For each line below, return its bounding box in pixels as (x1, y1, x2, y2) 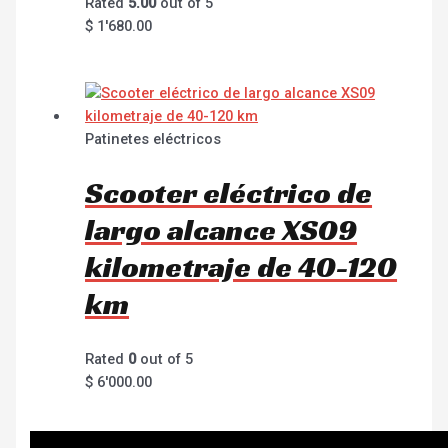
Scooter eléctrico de (85, 174, 373, 213)
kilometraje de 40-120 (85, 248, 398, 287)
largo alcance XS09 (85, 211, 358, 250)
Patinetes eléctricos (85, 129, 222, 148)
